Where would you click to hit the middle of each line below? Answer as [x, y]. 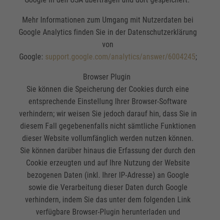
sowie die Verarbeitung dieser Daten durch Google [108, 188]
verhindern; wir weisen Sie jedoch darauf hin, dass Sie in [108, 114]
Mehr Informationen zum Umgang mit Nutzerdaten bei [108, 20]
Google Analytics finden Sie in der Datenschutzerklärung [108, 32]
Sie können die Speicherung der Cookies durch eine [108, 89]
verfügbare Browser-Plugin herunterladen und [108, 212]
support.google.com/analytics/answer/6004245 [120, 57]
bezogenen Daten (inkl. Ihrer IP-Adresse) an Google [108, 175]
